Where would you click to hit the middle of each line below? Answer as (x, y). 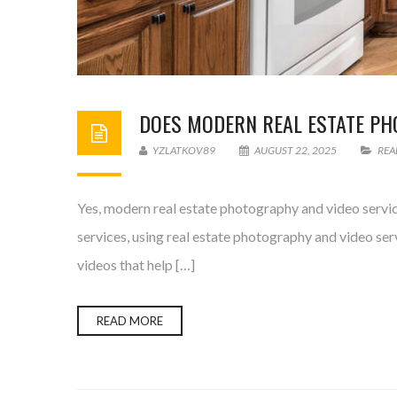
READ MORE (130, 321)
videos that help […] (136, 265)
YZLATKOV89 (183, 150)
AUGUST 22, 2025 (296, 150)
